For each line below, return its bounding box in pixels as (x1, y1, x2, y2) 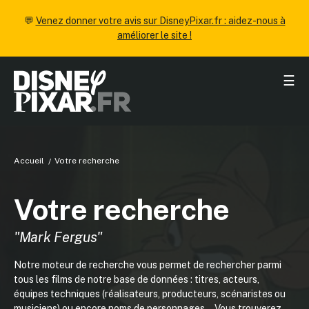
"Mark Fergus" (14, 229, 103, 246)
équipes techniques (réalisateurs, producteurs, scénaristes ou (14, 288, 286, 299)
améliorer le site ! (117, 30, 192, 41)
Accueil (14, 156, 44, 166)
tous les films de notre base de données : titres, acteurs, (14, 274, 259, 285)
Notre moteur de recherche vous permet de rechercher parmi (14, 259, 281, 270)
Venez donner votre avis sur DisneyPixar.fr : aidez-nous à (35, 15, 286, 26)
